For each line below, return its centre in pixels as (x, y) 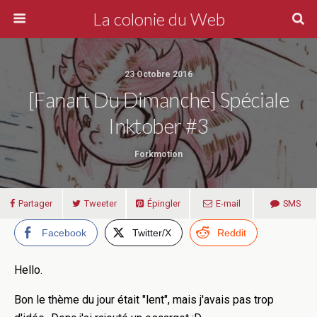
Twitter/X (152, 233)
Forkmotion (158, 154)
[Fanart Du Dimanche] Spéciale (158, 100)
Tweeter (100, 203)
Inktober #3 (158, 126)
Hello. (28, 270)
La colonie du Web (158, 19)
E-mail (228, 203)
